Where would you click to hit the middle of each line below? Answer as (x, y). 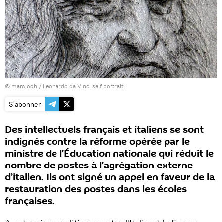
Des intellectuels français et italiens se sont (104, 130)
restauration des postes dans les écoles (96, 189)
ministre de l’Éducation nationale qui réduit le (109, 153)
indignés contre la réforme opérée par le (97, 141)
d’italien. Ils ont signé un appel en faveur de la (110, 177)
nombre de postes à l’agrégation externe (99, 165)
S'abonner (25, 104)
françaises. (30, 201)
